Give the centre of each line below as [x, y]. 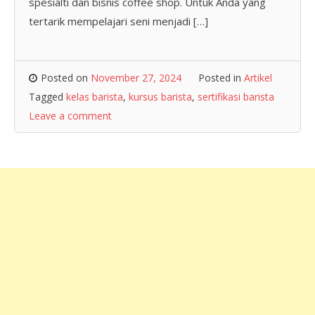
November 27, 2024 [136, 78]
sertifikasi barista [236, 97]
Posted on [66, 78]
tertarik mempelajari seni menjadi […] [118, 21]
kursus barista [160, 97]
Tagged [47, 97]
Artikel [258, 78]
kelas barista [95, 97]
